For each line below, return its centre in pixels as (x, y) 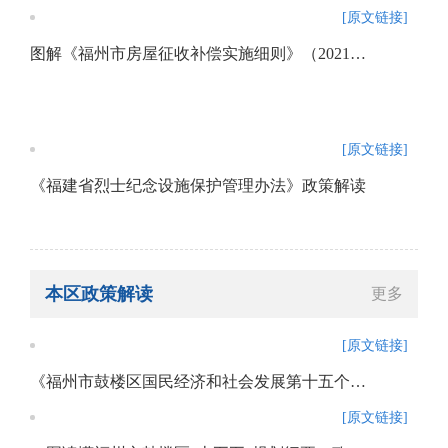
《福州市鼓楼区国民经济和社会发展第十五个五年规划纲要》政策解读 (358, 381)
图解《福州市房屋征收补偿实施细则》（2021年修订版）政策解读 (358, 53)
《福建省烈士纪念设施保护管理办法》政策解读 (198, 185)
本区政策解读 (99, 294)
